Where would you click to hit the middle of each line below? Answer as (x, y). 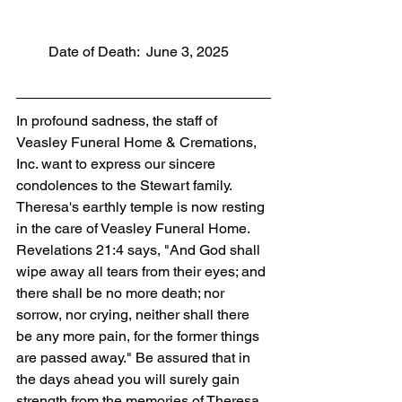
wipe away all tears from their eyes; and (143, 271)
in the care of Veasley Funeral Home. (135, 228)
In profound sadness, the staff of (118, 120)
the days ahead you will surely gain (130, 379)
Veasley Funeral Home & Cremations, (138, 142)
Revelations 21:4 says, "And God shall (140, 249)
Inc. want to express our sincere (118, 163)
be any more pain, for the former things (140, 336)
